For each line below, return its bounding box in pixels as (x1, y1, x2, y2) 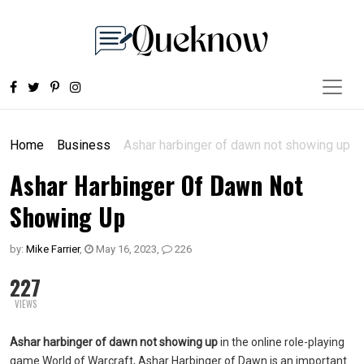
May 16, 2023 (93, 243, 157, 255)
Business (57, 137, 110, 153)
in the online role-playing (218, 336, 344, 349)
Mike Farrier (26, 243, 80, 255)
